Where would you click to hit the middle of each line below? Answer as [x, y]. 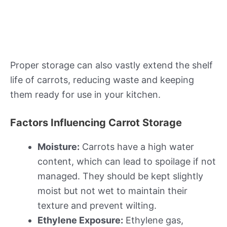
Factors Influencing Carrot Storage [96, 123]
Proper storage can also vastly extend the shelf [111, 65]
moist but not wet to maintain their [112, 191]
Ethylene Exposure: [80, 220]
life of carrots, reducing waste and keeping [102, 80]
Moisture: [59, 147]
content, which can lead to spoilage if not [127, 162]
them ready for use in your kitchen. [85, 94]
